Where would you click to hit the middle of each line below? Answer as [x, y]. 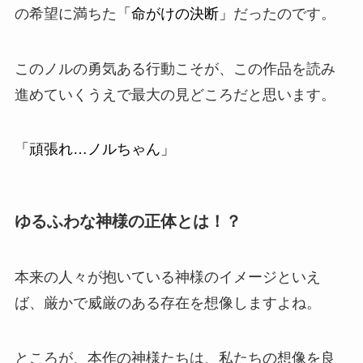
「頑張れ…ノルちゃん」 [94, 149]
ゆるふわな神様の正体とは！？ [128, 221]
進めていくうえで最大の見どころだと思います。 [175, 94]
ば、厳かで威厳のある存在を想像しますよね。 [167, 303]
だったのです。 [284, 13]
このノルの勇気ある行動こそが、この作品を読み [175, 68]
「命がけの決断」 [175, 13]
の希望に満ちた [65, 13]
